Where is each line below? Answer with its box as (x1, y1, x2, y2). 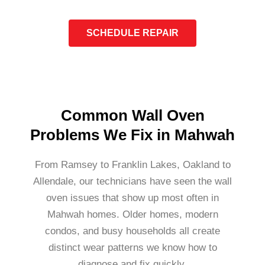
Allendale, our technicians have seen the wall (33, 175, 232, 187)
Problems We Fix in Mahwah (30, 125, 235, 144)
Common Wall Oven (60, 106, 205, 124)
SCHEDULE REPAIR (86, 27, 179, 38)
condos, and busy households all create (45, 225, 220, 237)
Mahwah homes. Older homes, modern (47, 208, 218, 220)
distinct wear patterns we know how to (48, 241, 217, 253)
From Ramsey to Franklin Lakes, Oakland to (34, 159, 231, 170)
